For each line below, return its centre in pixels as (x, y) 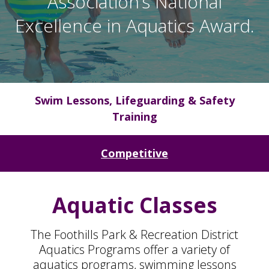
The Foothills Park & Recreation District (134, 234)
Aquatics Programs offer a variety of (134, 249)
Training (134, 116)
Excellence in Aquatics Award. (134, 26)
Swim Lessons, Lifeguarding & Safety (134, 100)
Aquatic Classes (134, 205)
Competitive (134, 153)
